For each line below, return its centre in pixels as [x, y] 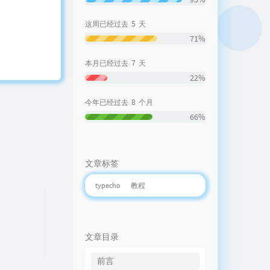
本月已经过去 [107, 63]
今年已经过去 [107, 102]
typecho [108, 185]
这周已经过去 [107, 24]
